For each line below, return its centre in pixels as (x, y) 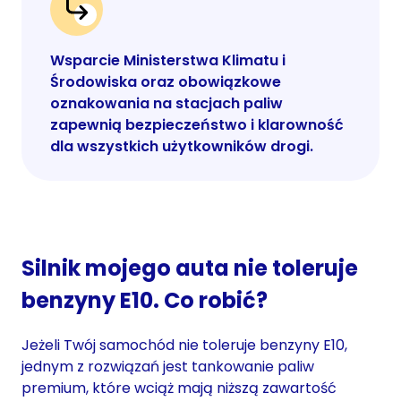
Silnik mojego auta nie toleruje (190, 268)
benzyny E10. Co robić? (145, 300)
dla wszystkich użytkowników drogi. (182, 146)
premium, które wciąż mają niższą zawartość (179, 388)
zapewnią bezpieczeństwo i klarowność (197, 124)
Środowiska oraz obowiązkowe (166, 81)
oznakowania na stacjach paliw (166, 103)
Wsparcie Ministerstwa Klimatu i (168, 60)
